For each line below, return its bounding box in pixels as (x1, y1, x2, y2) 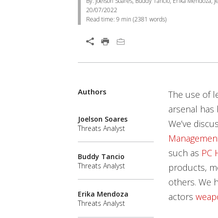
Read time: (86, 15, 116, 23)
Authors (78, 87, 107, 96)
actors (168, 191, 196, 202)
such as (168, 147, 201, 159)
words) (148, 15, 166, 23)
